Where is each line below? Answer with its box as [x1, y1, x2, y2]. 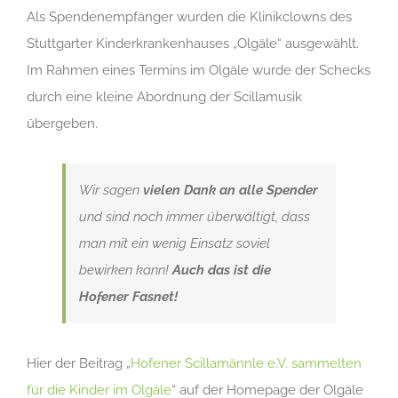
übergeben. [27, 115, 98, 131]
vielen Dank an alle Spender [143, 182, 318, 198]
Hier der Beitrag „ [27, 355, 131, 371]
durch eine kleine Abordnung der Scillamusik [27, 89, 302, 105]
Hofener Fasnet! [79, 289, 178, 305]
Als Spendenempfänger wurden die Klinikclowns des [27, 9, 352, 25]
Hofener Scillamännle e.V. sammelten [131, 355, 362, 371]
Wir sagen [79, 182, 143, 198]
